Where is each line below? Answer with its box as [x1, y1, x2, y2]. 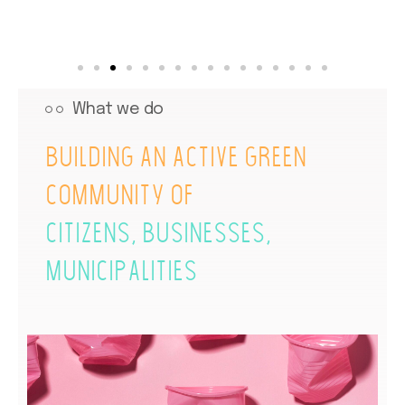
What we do [68, 100, 164, 118]
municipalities [45, 259, 197, 287]
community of [45, 183, 193, 212]
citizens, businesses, [45, 221, 271, 250]
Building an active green [45, 145, 306, 174]
